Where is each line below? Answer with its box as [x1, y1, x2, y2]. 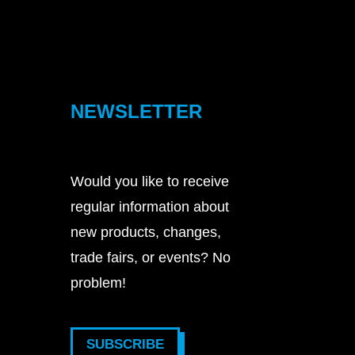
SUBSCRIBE [86, 336, 165, 352]
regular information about [71, 198, 230, 215]
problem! [71, 274, 127, 291]
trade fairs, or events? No [71, 249, 231, 265]
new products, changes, [71, 223, 222, 240]
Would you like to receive [71, 173, 230, 189]
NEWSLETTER [71, 100, 203, 122]
